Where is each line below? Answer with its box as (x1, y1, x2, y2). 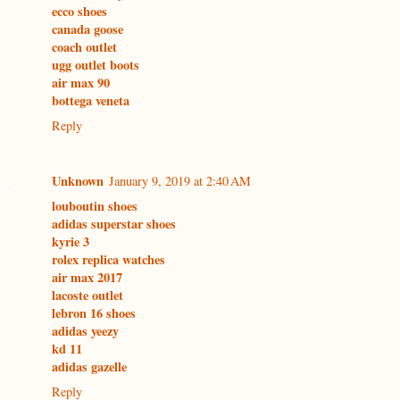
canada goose (52, 20, 123, 39)
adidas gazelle (52, 357, 127, 377)
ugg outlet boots (52, 55, 139, 75)
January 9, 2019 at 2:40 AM (109, 172, 251, 190)
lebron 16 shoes (52, 304, 136, 323)
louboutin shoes (52, 196, 137, 216)
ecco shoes (52, 2, 107, 21)
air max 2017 (52, 268, 122, 287)
